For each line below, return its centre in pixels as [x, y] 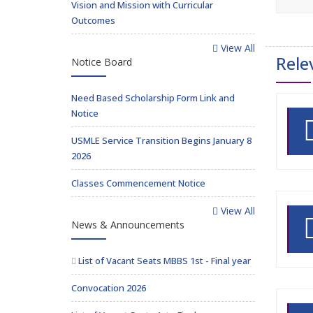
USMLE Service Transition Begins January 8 [161, 140]
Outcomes [93, 20]
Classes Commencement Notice [138, 183]
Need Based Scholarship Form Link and [153, 98]
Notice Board [102, 62]
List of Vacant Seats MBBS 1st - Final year [163, 261]
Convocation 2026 [109, 288]
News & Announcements [128, 225]
